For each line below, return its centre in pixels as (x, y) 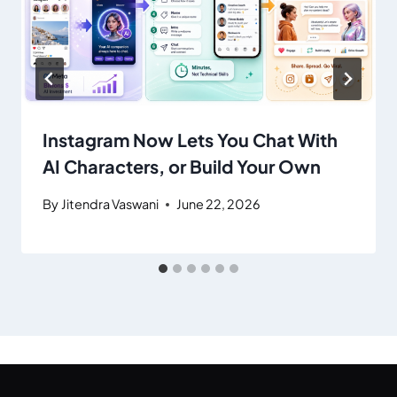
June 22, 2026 (219, 204)
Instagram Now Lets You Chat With (190, 139)
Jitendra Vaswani (110, 204)
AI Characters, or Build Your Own (182, 166)
